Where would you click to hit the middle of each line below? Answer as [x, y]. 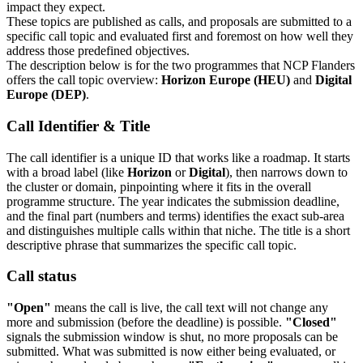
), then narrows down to [286, 172]
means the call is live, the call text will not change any [190, 308]
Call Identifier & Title [78, 126]
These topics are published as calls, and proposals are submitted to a [179, 22]
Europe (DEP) [46, 95]
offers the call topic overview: [84, 80]
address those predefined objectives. [98, 51]
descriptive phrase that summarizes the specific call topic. [152, 245]
